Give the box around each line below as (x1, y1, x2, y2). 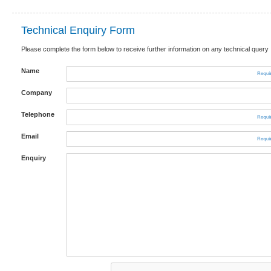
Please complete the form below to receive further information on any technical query (21, 45, 269, 53)
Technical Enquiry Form (21, 24, 135, 36)
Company (21, 89, 52, 96)
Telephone (21, 111, 54, 118)
